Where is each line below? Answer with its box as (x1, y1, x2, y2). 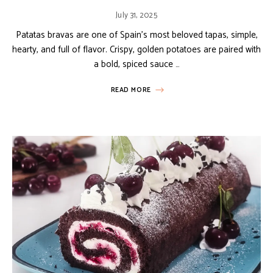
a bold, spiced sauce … (93, 56, 180, 72)
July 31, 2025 (115, 9, 158, 22)
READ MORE (110, 84, 151, 96)
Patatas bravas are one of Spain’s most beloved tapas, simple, (15, 27, 258, 43)
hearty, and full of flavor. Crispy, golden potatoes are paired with (12, 41, 261, 57)
